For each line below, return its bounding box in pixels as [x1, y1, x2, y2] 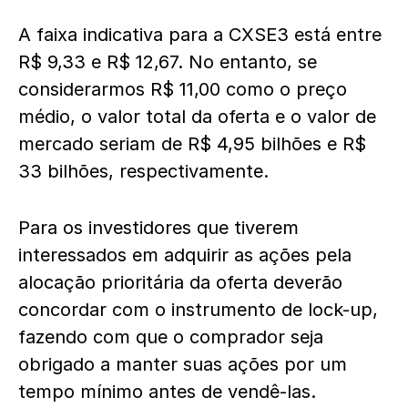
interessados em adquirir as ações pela [18, 244, 352, 266]
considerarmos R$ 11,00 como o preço [18, 78, 347, 100]
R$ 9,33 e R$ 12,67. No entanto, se [18, 51, 317, 73]
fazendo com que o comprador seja [18, 326, 323, 348]
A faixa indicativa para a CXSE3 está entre [18, 24, 382, 46]
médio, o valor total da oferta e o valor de [18, 106, 376, 127]
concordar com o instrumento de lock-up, [18, 299, 378, 321]
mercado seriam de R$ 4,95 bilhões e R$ [18, 133, 366, 155]
